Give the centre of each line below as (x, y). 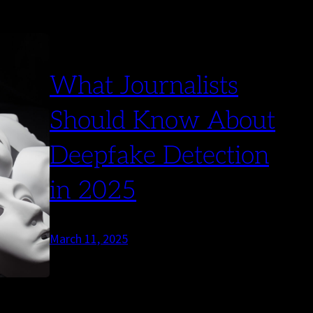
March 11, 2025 (89, 239)
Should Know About (163, 121)
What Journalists (144, 86)
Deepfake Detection (160, 156)
